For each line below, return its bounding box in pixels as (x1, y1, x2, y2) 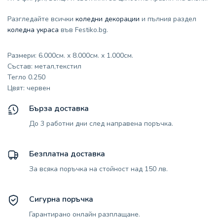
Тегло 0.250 (7, 73, 45, 82)
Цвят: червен (7, 83, 50, 93)
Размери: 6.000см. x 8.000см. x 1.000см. (7, 51, 133, 60)
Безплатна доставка (29, 148, 105, 159)
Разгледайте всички (7, 14, 75, 24)
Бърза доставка (29, 103, 89, 114)
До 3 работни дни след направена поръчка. (29, 119, 173, 128)
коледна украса (7, 25, 59, 35)
